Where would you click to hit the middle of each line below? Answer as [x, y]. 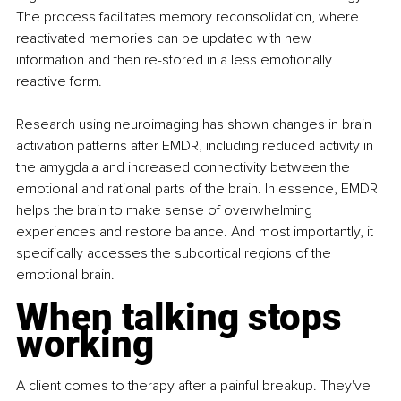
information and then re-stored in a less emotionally [176, 60]
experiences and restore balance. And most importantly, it [196, 231]
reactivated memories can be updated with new [166, 38]
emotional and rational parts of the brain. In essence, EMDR [199, 188]
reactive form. [59, 81]
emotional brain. [65, 274]
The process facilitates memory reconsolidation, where [189, 17]
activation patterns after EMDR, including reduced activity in [196, 145]
